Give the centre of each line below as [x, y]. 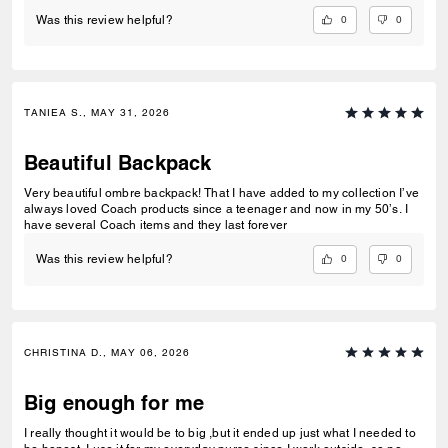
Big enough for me [114, 402]
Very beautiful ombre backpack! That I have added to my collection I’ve [221, 193]
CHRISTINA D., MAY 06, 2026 [107, 352]
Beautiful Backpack [118, 163]
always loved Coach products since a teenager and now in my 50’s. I [216, 209]
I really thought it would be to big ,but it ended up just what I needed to [220, 432]
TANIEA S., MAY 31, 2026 [97, 113]
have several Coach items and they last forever [156, 225]
